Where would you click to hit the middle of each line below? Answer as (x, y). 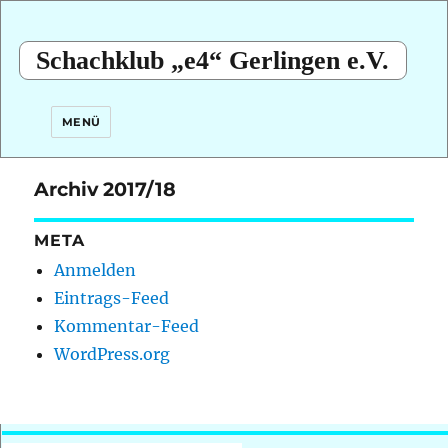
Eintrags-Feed (112, 298)
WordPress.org (112, 354)
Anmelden (95, 270)
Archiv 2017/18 (105, 188)
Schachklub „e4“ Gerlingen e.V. (213, 61)
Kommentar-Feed (127, 326)
